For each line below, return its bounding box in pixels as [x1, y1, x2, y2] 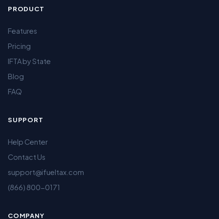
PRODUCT [8, 5, 44, 13]
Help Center [8, 137, 48, 146]
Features [8, 26, 37, 35]
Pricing [8, 42, 31, 50]
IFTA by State [8, 57, 51, 66]
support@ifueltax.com [8, 168, 84, 176]
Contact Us [8, 153, 45, 161]
